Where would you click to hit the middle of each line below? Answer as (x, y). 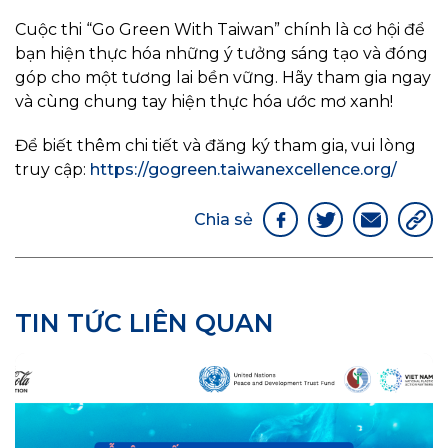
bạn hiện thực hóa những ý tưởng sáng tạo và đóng (221, 54)
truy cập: (52, 170)
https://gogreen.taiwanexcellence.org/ (243, 170)
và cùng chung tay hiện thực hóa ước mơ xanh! (204, 102)
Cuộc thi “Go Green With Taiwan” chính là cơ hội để (220, 30)
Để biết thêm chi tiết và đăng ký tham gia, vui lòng (215, 146)
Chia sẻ (223, 219)
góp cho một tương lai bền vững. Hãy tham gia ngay (223, 78)
